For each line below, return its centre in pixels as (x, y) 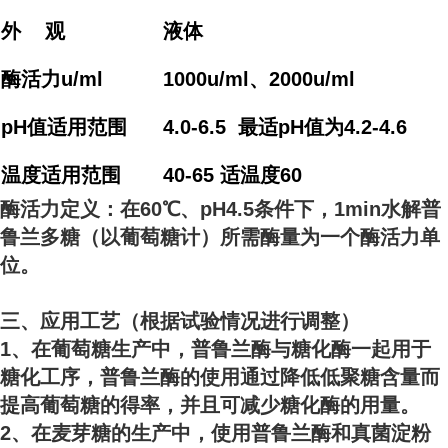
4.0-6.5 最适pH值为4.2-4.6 (285, 127)
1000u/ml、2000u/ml (259, 79)
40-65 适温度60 (232, 175)
